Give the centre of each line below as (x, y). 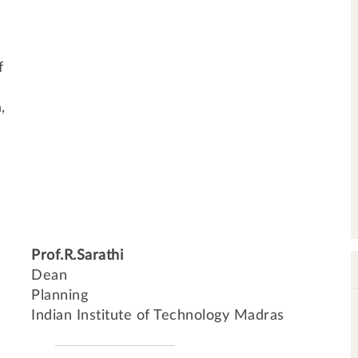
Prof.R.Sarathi (77, 256)
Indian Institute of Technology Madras (158, 316)
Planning (60, 296)
